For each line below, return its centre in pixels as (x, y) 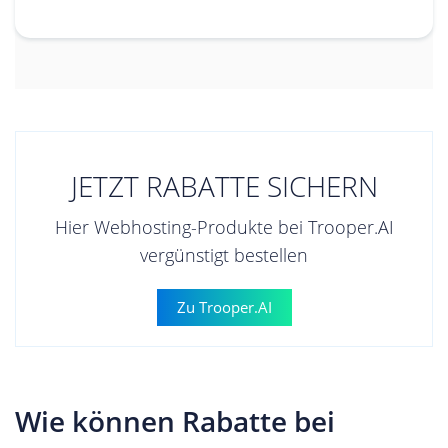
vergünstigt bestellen (224, 254)
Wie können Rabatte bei (175, 420)
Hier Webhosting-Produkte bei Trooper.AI (224, 226)
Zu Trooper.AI (224, 306)
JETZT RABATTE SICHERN (224, 185)
